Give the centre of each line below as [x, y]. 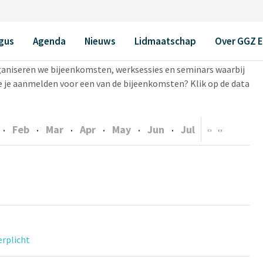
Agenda [49, 41]
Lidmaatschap [165, 41]
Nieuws [100, 41]
